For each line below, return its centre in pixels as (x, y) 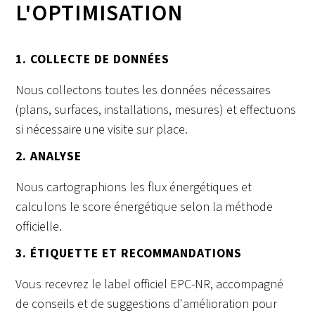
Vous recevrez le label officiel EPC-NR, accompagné (150, 285)
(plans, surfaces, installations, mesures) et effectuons (156, 110)
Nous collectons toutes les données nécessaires (143, 91)
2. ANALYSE (49, 157)
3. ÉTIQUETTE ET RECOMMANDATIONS (129, 254)
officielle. (39, 227)
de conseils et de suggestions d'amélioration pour (147, 304)
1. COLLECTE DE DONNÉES (93, 60)
